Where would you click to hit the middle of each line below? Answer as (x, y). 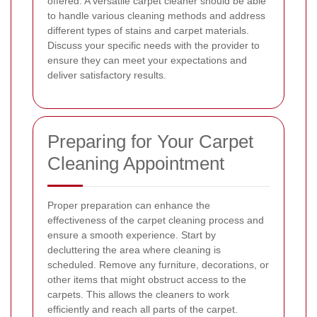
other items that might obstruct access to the (147, 279)
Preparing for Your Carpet (150, 141)
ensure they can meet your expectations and (147, 60)
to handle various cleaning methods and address (156, 15)
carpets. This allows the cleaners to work (138, 294)
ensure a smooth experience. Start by (132, 235)
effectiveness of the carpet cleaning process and (156, 220)
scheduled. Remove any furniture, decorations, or (158, 264)
